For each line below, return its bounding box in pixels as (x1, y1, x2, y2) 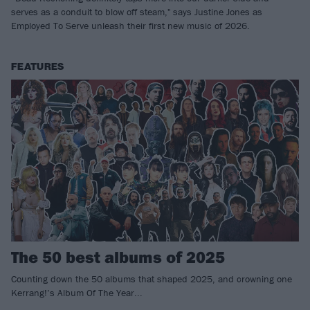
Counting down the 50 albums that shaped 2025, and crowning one (11, 273, 292, 286)
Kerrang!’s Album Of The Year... (11, 286, 143, 300)
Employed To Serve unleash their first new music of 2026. (11, 19, 250, 33)
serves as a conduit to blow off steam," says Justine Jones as (11, 6, 262, 19)
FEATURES (11, 61, 64, 73)
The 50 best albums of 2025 (11, 246, 225, 268)
